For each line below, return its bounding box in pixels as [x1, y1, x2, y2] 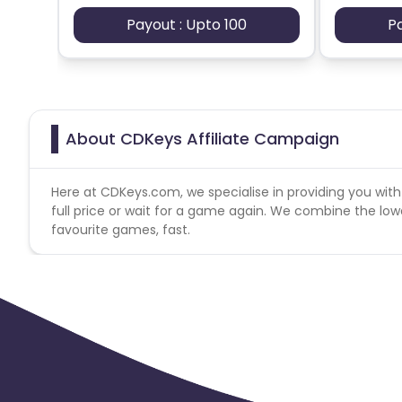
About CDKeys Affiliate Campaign [66, 127, 339, 150]
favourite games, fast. [51, 220, 190, 239]
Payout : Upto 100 [127, 13, 247, 35]
